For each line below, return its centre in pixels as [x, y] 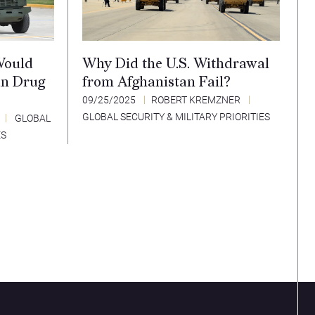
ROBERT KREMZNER [196, 100]
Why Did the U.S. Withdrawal [176, 64]
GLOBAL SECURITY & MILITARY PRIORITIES [176, 117]
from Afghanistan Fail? [156, 83]
